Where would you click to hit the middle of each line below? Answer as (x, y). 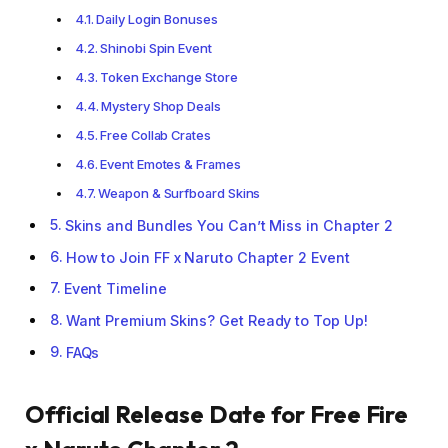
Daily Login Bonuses (157, 19)
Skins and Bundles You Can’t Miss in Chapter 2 (229, 225)
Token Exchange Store (169, 77)
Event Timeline (115, 289)
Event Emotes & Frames (170, 164)
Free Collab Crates (155, 135)
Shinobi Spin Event (156, 48)
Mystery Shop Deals (161, 106)
